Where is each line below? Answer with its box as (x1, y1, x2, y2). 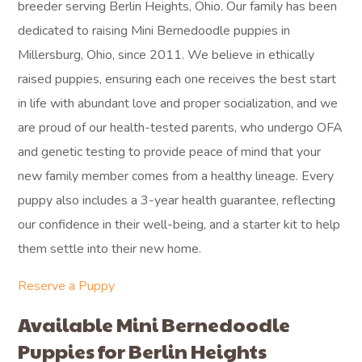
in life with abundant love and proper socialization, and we (18, 95, 339, 112)
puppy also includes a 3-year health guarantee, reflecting (18, 192, 336, 209)
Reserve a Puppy (18, 277, 116, 295)
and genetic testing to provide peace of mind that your (18, 143, 322, 161)
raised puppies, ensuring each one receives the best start (18, 70, 337, 88)
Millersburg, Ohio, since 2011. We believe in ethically (18, 46, 315, 64)
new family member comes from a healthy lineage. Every (18, 167, 335, 185)
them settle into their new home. (18, 240, 202, 258)
